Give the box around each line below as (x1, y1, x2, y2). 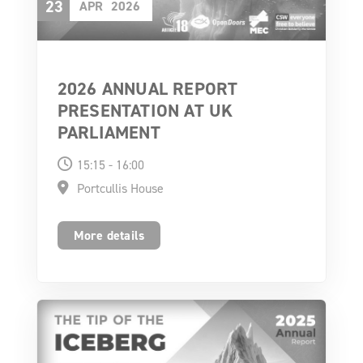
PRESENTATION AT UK (57, 98, 233, 122)
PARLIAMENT (57, 120, 160, 144)
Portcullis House (76, 179, 164, 196)
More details (73, 226, 145, 244)
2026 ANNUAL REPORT (57, 76, 238, 100)
